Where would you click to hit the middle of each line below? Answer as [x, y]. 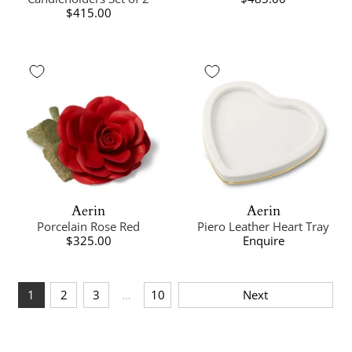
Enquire [263, 240]
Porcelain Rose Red [89, 226]
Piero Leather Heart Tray [264, 226]
